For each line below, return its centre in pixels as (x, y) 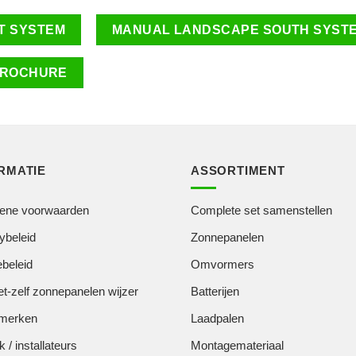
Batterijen (215, 291)
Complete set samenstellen (261, 210)
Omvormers (222, 264)
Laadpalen (217, 318)
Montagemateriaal (237, 345)
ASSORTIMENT (238, 170)
